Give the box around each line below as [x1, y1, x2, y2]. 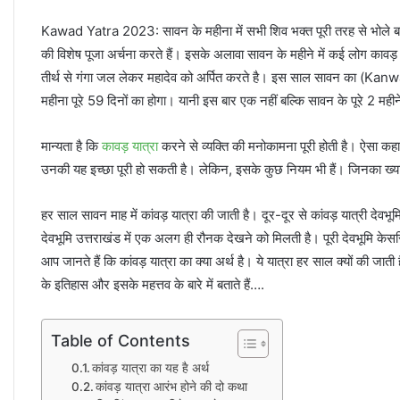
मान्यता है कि [41, 137, 102, 154]
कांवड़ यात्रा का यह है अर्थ [92, 360, 210, 375]
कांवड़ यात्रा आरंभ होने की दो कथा [96, 379, 248, 394]
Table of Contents [51, 330, 190, 350]
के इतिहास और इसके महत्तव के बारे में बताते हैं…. [41, 275, 264, 293]
